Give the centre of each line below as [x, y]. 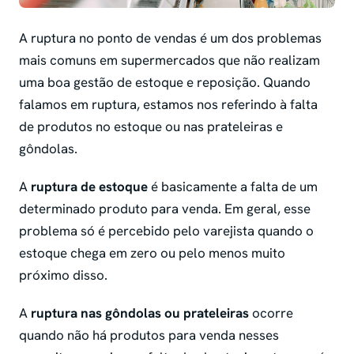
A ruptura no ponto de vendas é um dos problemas [170, 38]
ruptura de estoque [88, 187]
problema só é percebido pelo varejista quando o [166, 231]
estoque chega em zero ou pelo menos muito [152, 253]
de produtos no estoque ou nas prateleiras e [151, 127]
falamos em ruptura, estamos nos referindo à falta [168, 105]
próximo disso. [63, 275]
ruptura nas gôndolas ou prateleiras [140, 313]
